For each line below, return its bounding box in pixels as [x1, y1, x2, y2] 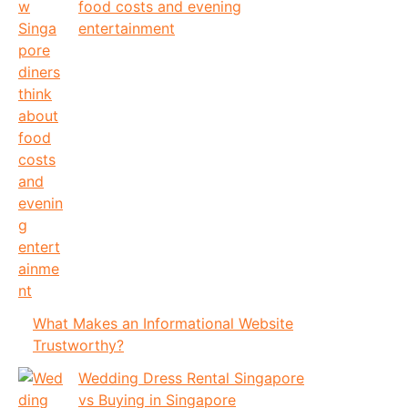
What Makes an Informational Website [33, 314, 293, 333]
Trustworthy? [33, 336, 124, 355]
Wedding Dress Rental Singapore [78, 369, 304, 388]
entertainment [78, 19, 175, 38]
